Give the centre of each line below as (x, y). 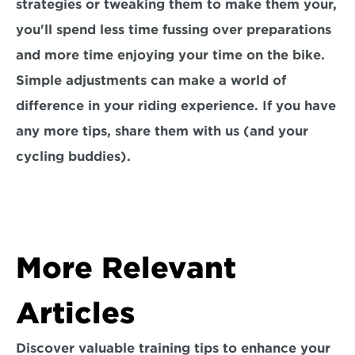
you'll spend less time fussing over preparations (174, 30)
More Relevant (126, 268)
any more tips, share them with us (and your (162, 131)
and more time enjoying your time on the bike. (170, 55)
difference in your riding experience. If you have (176, 106)
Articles (75, 313)
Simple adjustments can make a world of (151, 80)
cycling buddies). (73, 157)
